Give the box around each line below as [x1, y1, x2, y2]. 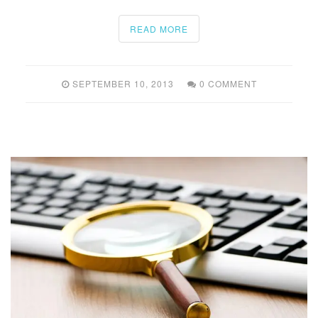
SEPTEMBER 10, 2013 [72, 77, 174, 89]
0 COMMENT [199, 77, 257, 89]
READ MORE [130, 22, 188, 35]
